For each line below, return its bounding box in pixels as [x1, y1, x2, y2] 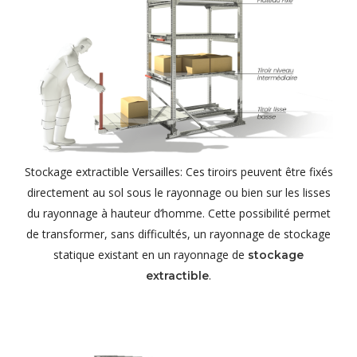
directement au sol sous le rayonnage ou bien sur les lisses [26, 185, 331, 201]
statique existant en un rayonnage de [53, 247, 248, 263]
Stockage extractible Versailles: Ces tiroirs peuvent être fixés [24, 164, 333, 180]
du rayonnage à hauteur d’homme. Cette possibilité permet [26, 206, 331, 222]
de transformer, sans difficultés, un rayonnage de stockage [26, 226, 331, 242]
